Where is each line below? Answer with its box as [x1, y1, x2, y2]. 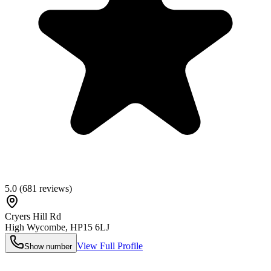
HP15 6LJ [70, 221, 109, 232]
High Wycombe [5, 221, 65, 232]
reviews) [37, 183, 72, 194]
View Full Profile [77, 240, 143, 251]
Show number [24, 241, 72, 251]
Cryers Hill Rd [5, 211, 61, 221]
